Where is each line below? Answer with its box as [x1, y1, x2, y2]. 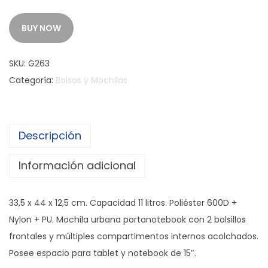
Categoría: [9, 74, 56, 87]
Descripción [19, 128, 81, 144]
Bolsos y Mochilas [56, 74, 127, 87]
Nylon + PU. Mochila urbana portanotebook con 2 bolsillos [9, 214, 246, 226]
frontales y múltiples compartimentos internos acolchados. [9, 230, 258, 243]
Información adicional [19, 158, 136, 173]
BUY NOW [22, 22, 61, 35]
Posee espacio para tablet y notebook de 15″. [9, 247, 199, 260]
